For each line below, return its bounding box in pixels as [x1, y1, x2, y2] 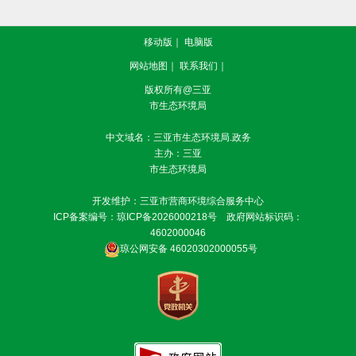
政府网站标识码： [226, 211, 303, 222]
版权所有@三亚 [145, 83, 211, 95]
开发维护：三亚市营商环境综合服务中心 [92, 195, 264, 207]
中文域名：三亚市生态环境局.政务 [105, 131, 251, 143]
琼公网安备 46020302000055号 [119, 242, 257, 254]
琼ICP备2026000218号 [117, 211, 217, 222]
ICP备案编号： [53, 211, 117, 222]
